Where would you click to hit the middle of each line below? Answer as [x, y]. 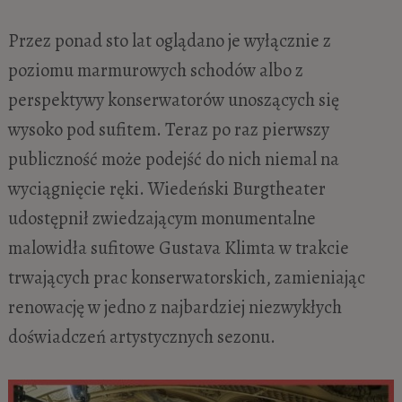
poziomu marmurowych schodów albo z [155, 70]
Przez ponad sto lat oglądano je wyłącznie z [169, 41]
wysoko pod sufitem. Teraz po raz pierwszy [168, 130]
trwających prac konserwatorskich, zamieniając [186, 278]
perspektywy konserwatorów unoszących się [173, 100]
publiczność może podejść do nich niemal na [173, 159]
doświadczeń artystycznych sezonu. [141, 337]
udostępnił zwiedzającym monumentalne [162, 218]
